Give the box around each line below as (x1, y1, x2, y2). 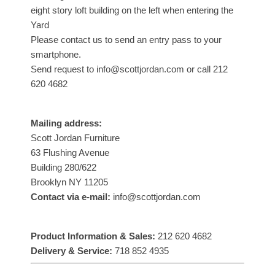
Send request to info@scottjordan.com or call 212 (31, 63, 228, 74)
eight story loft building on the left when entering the (31, 4, 233, 15)
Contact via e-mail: (31, 191, 110, 202)
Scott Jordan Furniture (31, 132, 120, 143)
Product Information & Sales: (31, 230, 155, 241)
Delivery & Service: (31, 245, 112, 256)
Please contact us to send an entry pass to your (31, 34, 222, 45)
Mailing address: (31, 117, 102, 128)
